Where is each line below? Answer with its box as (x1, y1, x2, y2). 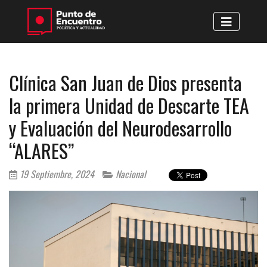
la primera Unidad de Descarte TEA (9, 91, 249, 119)
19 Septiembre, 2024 (17, 166, 94, 181)
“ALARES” (9, 136, 74, 164)
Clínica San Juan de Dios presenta (9, 68, 242, 97)
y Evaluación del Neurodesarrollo (9, 113, 232, 142)
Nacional (113, 166, 146, 181)
